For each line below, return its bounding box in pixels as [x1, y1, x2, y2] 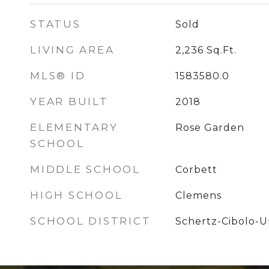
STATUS [30, 18, 81, 30]
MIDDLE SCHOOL [30, 163, 141, 175]
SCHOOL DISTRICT [30, 215, 151, 227]
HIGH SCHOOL [30, 189, 123, 201]
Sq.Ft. [206, 44, 237, 56]
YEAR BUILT [30, 95, 109, 107]
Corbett [175, 164, 217, 175]
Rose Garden [175, 122, 244, 133]
